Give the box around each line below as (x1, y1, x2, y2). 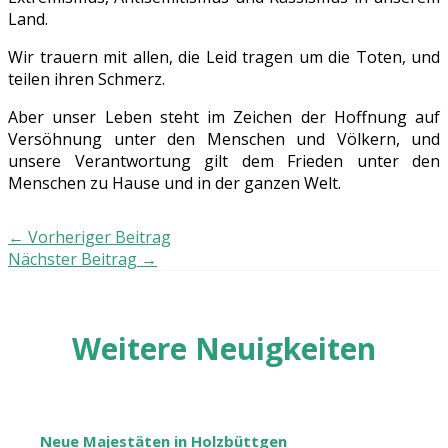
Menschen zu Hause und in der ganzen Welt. (8, 172, 341, 195)
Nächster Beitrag (8, 248, 141, 271)
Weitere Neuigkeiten (72, 328, 376, 370)
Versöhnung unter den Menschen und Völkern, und (8, 128, 440, 151)
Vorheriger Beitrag (24, 226, 171, 249)
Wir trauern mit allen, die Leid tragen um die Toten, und (8, 46, 440, 69)
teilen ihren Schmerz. (8, 68, 165, 91)
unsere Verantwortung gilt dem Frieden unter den (8, 150, 440, 173)
